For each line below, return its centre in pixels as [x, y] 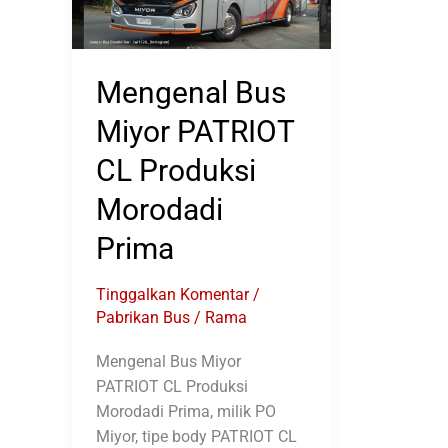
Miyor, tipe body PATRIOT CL [196, 436]
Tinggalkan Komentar [172, 295]
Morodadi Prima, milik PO [186, 411]
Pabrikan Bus [143, 318]
